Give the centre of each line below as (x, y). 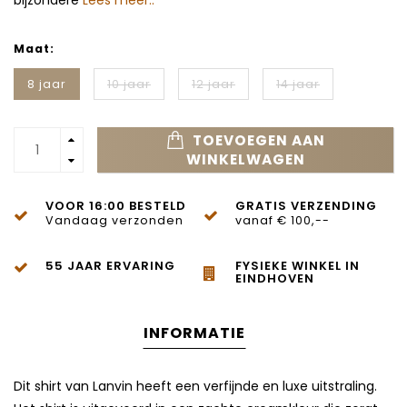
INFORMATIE (194, 333)
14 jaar (298, 84)
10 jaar (129, 84)
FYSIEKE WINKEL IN (298, 266)
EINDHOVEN (275, 279)
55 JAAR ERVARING (110, 266)
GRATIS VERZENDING (306, 206)
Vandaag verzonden (114, 221)
